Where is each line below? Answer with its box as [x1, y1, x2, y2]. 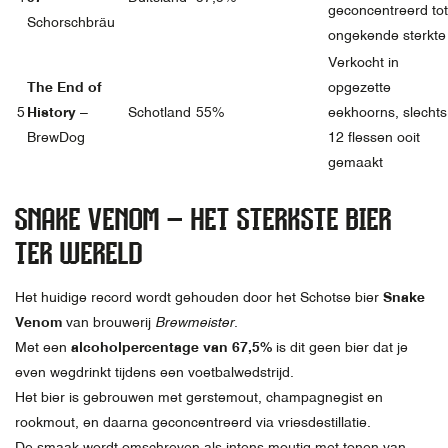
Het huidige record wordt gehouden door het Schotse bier [15, 289, 383, 306]
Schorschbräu [27, 14, 115, 31]
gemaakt [328, 154, 383, 171]
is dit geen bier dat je [272, 339, 408, 356]
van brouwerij [62, 314, 155, 331]
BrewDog [27, 129, 85, 146]
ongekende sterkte [328, 27, 446, 44]
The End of [27, 79, 102, 96]
